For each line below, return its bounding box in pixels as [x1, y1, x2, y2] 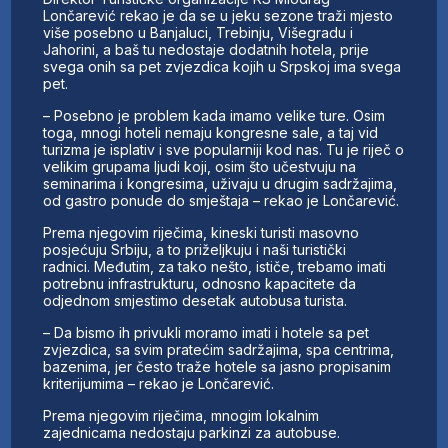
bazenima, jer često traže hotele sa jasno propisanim [43, 358, 392, 376]
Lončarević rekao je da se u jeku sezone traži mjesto [43, 7, 394, 25]
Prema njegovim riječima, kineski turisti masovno [43, 224, 360, 242]
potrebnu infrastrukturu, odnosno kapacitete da [43, 275, 357, 293]
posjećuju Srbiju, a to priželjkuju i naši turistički [43, 241, 347, 259]
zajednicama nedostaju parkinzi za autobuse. [43, 424, 341, 442]
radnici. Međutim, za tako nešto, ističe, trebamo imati [43, 258, 387, 276]
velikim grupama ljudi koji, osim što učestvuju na [43, 158, 357, 176]
